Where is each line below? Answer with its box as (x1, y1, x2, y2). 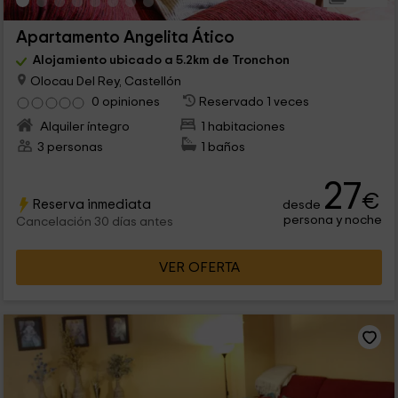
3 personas (36, 140, 103, 155)
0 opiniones (91, 95, 160, 109)
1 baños (201, 140, 246, 155)
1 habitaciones (201, 120, 286, 134)
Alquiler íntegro (36, 120, 130, 134)
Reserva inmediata (31, 197, 151, 212)
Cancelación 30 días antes (15, 216, 173, 229)
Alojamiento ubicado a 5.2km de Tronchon (32, 52, 290, 67)
